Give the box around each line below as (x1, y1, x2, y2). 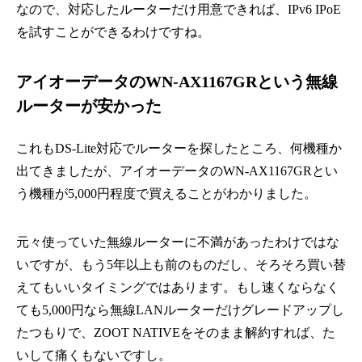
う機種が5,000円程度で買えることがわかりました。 (16, 187, 317, 201)
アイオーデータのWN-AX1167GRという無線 (16, 73, 338, 91)
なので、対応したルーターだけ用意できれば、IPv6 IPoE (16, 2, 341, 17)
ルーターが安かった (16, 97, 162, 116)
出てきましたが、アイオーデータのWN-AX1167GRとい (16, 164, 338, 179)
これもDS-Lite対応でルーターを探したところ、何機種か (16, 141, 342, 156)
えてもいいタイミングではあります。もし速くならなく (16, 280, 339, 295)
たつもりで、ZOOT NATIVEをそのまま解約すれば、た (16, 326, 335, 340)
